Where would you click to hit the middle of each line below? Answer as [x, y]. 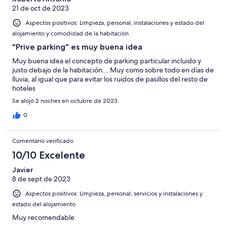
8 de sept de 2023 [41, 179]
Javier [23, 169]
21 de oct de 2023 [41, 8]
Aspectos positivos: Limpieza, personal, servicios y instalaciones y [114, 193]
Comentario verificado [43, 141]
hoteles [24, 88]
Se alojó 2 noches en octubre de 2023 [65, 101]
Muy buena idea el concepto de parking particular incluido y [107, 61]
